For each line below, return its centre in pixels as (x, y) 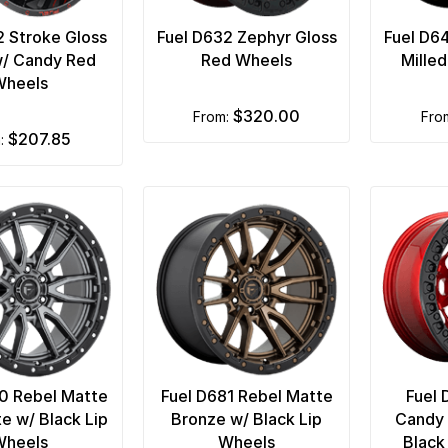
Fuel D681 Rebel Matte (246, 395)
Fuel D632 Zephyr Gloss (246, 36)
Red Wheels (246, 59)
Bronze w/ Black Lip (246, 418)
